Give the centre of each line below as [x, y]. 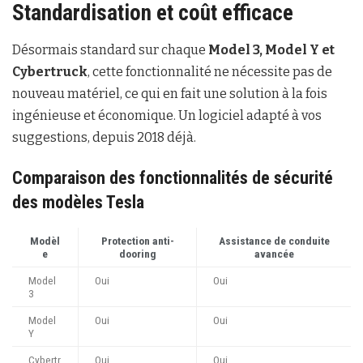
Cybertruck [50, 72]
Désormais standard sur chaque [110, 50]
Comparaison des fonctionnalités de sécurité [173, 177]
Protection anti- [137, 240]
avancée [274, 253]
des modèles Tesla [78, 202]
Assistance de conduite [274, 240]
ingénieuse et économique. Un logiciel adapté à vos [167, 116]
